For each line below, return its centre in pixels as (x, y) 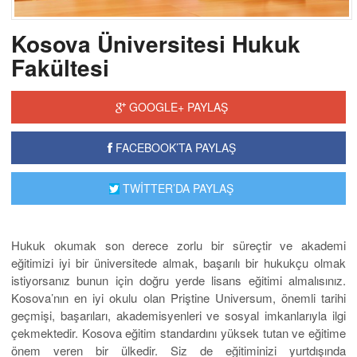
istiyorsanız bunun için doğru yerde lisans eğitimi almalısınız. (178, 280)
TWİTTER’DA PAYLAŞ (177, 188)
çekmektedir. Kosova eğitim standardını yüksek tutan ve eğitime (178, 332)
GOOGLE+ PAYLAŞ (177, 106)
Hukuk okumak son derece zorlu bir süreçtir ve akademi (178, 245)
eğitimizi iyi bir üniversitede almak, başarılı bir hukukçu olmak (178, 262)
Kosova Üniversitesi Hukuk (156, 43)
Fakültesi (60, 67)
